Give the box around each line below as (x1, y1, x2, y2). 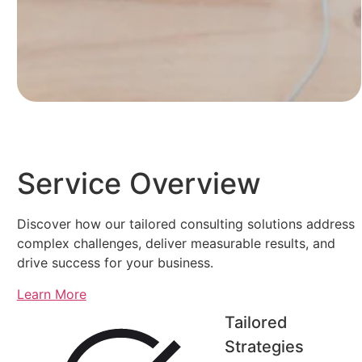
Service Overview (16, 166, 261, 202)
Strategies (225, 336, 305, 356)
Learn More (16, 285, 86, 302)
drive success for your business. (16, 255, 213, 271)
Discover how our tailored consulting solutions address (16, 216, 355, 233)
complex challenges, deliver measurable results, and (16, 235, 335, 252)
